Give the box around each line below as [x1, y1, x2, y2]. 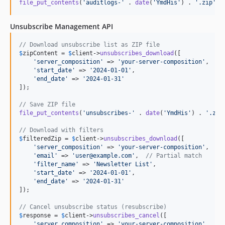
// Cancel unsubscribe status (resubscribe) [19, 203, 167, 210]
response [23, 211, 51, 219]
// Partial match [146, 152, 202, 159]
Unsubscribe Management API [10, 21, 113, 31]
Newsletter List [96, 160, 149, 168]
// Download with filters [19, 126, 103, 134]
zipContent [23, 49, 58, 57]
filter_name [37, 160, 75, 168]
